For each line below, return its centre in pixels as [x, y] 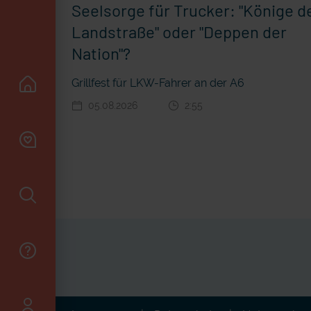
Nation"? [101, 53]
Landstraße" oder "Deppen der [179, 31]
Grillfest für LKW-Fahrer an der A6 [158, 83]
